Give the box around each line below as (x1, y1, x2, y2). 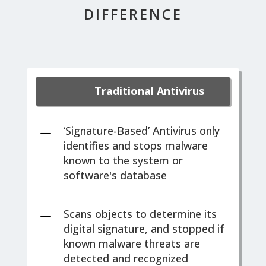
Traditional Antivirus (94, 84, 204, 98)
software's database (63, 168, 167, 182)
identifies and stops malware (63, 138, 208, 153)
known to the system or (63, 153, 183, 167)
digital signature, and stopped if (63, 221, 224, 236)
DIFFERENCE (83, 4, 182, 24)
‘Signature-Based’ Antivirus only (63, 123, 220, 138)
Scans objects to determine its (63, 207, 217, 221)
